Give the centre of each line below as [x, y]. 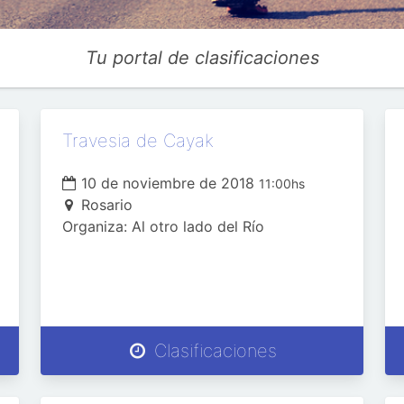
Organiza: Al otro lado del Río [163, 226]
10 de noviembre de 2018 [167, 183]
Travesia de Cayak [138, 141]
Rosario [106, 205]
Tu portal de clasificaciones [202, 58]
